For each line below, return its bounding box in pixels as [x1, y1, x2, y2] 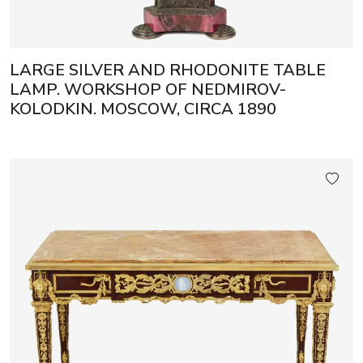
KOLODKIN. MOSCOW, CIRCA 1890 [10, 98, 276, 121]
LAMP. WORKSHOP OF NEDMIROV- [10, 79, 286, 101]
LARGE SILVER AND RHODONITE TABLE [10, 59, 326, 82]
